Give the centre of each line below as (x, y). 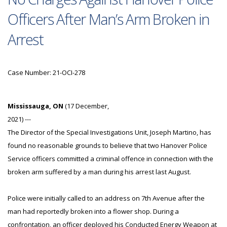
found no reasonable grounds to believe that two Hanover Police (107, 145)
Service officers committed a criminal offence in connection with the (110, 159)
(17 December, (86, 106)
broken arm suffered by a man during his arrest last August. (99, 172)
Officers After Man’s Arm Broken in (109, 19)
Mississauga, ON (35, 106)
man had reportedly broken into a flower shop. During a (93, 211)
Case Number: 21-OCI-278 (49, 72)
